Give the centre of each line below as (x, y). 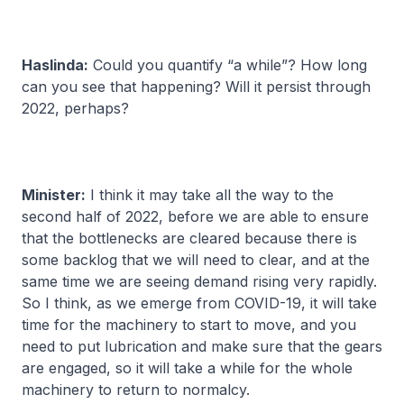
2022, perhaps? (75, 108)
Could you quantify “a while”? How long (228, 65)
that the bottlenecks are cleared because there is (189, 238)
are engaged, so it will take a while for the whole (187, 368)
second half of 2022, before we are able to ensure (195, 216)
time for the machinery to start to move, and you (189, 325)
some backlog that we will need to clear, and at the (196, 260)
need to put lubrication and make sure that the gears (202, 346)
